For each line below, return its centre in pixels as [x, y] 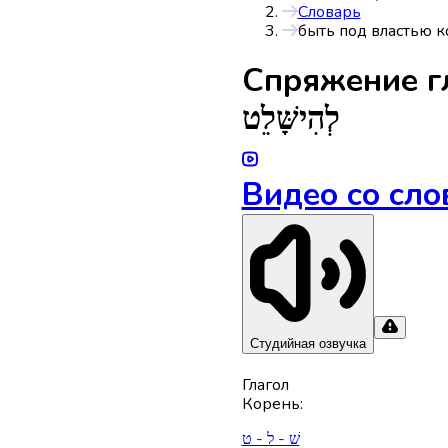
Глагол [265, 384]
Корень [270, 403]
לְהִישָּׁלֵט [290, 119]
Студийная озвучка [307, 344]
